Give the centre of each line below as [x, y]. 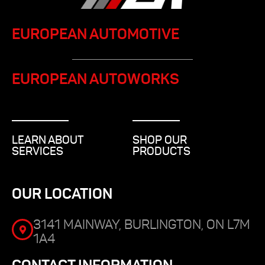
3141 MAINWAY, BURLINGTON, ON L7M [142, 225]
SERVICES [38, 151]
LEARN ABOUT [48, 140]
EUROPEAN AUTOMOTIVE [96, 34]
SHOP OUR [160, 140]
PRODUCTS [161, 151]
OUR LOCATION [62, 194]
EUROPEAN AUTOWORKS [96, 79]
